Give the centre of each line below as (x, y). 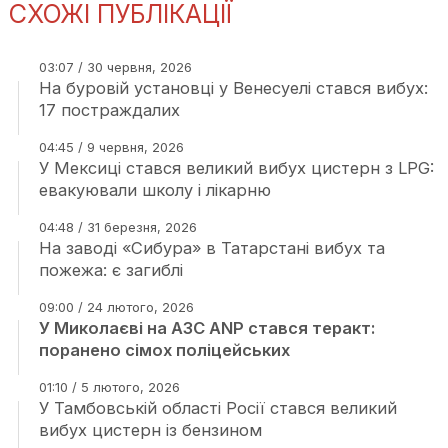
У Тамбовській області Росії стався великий (217, 408)
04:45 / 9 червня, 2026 (111, 147)
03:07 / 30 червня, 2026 (115, 67)
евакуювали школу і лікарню (154, 190)
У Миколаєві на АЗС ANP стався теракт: (206, 328)
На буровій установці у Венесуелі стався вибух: (233, 88)
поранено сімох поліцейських (164, 350)
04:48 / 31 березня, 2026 (117, 227)
